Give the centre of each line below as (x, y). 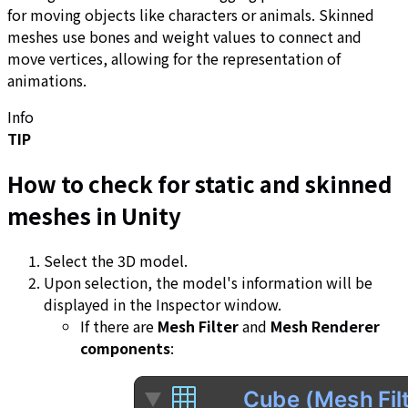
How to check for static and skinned (200, 184)
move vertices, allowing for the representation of (174, 59)
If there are (119, 326)
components (125, 347)
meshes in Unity (94, 216)
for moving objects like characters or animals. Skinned (191, 15)
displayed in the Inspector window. (163, 304)
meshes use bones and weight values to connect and (184, 37)
